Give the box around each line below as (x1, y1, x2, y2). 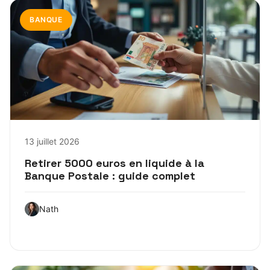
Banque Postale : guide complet (25, 168, 195, 183)
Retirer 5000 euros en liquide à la (25, 155, 204, 170)
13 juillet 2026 (25, 136, 80, 146)
